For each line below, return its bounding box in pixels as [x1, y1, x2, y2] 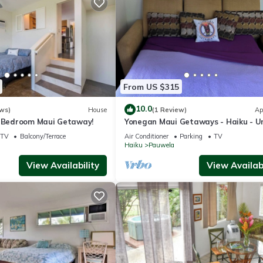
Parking [180, 132, 203, 141]
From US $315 [123, 81, 179, 92]
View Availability [26, 160, 99, 171]
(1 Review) [152, 105, 187, 114]
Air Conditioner [124, 132, 168, 141]
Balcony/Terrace [19, 132, 66, 141]
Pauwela [149, 141, 174, 150]
